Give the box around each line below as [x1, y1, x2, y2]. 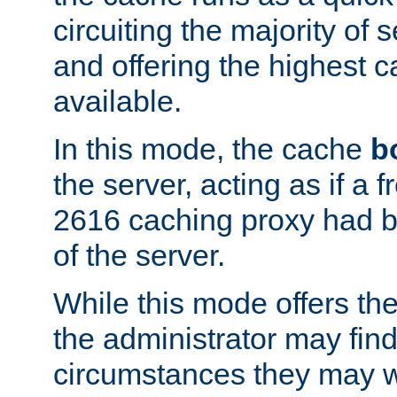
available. [53, 83, 182, 118]
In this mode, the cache [53, 131, 370, 166]
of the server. [53, 237, 225, 272]
